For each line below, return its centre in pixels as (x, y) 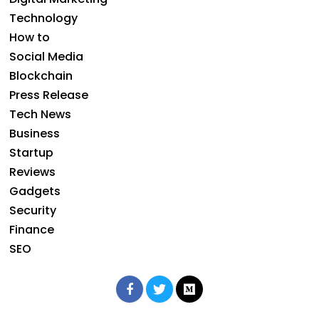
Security (33, 210)
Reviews (32, 172)
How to (30, 37)
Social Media (46, 56)
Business (35, 133)
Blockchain (41, 75)
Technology (43, 18)
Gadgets (35, 191)
